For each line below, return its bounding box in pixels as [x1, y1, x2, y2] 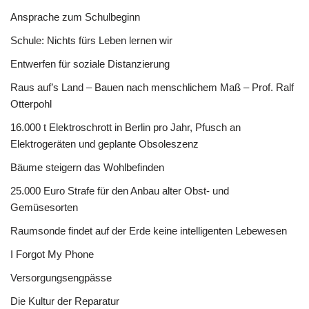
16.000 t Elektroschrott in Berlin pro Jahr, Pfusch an [10, 121, 241, 133]
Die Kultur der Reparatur [10, 295, 119, 307]
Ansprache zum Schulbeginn [10, 11, 140, 23]
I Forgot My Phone [10, 248, 94, 260]
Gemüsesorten [10, 201, 78, 213]
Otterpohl [10, 98, 52, 110]
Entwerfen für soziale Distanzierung [10, 58, 170, 70]
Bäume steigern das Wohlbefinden [10, 161, 164, 173]
